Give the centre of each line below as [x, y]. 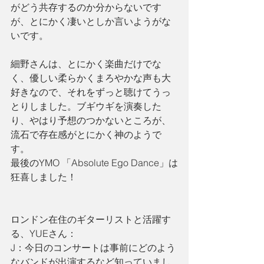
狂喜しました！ [44, 177]
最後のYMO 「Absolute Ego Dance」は [94, 163]
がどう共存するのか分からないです [86, 7]
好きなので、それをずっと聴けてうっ [91, 92]
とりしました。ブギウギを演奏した [86, 106]
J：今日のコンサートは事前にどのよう [93, 248]
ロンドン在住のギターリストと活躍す [91, 220]
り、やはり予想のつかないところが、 [91, 121]
